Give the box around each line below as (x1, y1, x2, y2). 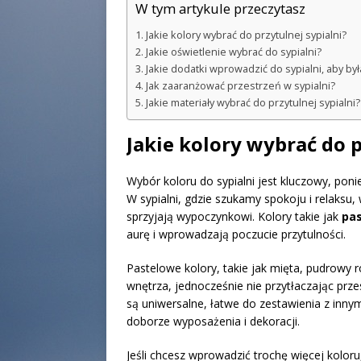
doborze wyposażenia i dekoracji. (127, 313, 300, 330)
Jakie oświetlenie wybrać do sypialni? (145, 45, 322, 60)
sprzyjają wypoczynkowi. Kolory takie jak (127, 209, 342, 225)
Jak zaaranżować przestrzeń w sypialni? (145, 79, 335, 93)
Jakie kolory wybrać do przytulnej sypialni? (145, 28, 346, 43)
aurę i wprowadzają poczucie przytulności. (127, 226, 346, 243)
